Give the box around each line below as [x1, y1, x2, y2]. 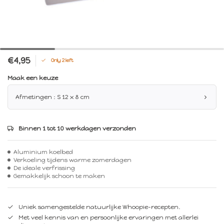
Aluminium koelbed [13, 148, 73, 155]
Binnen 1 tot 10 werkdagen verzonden [18, 124, 136, 132]
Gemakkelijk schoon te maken [13, 172, 105, 179]
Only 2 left [51, 57, 73, 64]
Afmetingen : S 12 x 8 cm [15, 93, 89, 100]
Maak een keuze [7, 74, 58, 81]
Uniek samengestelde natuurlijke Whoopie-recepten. [18, 203, 180, 210]
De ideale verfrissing [13, 164, 75, 171]
